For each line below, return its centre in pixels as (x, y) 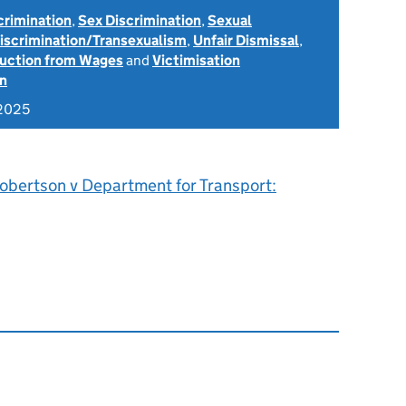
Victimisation (196, 60)
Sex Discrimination (140, 20)
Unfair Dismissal (246, 40)
